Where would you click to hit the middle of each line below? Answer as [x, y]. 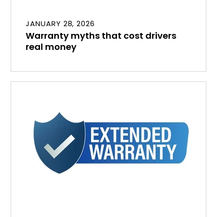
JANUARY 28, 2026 [60, 23]
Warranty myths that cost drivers [101, 35]
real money [51, 46]
